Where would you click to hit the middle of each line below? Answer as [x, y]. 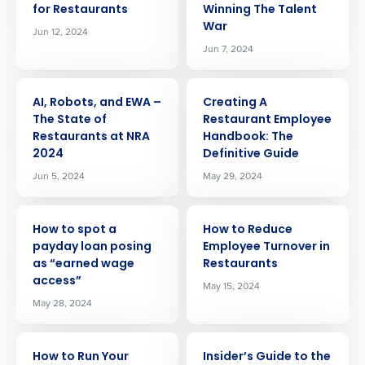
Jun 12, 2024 [60, 32]
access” [57, 281]
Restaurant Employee [267, 120]
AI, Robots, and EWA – [97, 103]
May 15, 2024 [231, 286]
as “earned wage [84, 264]
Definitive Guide [251, 154]
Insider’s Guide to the [267, 357]
